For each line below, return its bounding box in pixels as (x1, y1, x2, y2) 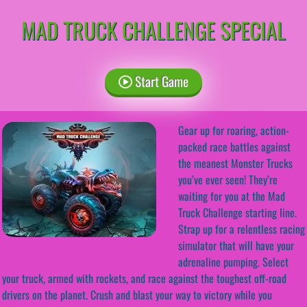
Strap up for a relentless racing (178, 220, 305, 237)
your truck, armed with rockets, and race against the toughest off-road (2, 269, 286, 286)
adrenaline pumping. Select (178, 253, 288, 270)
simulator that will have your (178, 236, 294, 254)
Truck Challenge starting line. (178, 204, 297, 221)
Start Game (132, 71, 188, 91)
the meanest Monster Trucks (178, 154, 293, 171)
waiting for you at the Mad (178, 187, 285, 204)
